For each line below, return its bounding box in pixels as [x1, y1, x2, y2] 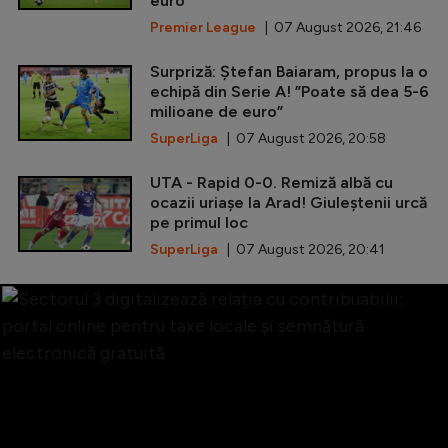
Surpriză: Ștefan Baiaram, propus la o [150, 61, 428, 81]
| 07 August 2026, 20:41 [218, 240, 385, 258]
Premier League [150, 18, 256, 36]
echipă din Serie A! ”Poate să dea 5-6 [150, 81, 429, 101]
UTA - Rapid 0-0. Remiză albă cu [150, 172, 393, 192]
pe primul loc [150, 212, 248, 232]
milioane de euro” [150, 101, 283, 121]
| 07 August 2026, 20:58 [218, 129, 386, 147]
